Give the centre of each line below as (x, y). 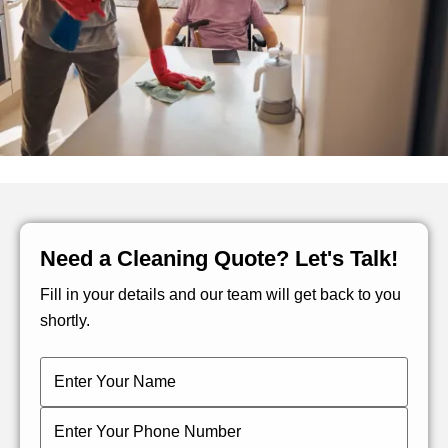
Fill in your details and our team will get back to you (220, 295)
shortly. (65, 321)
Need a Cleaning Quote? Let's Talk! (219, 259)
